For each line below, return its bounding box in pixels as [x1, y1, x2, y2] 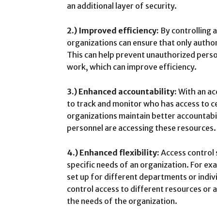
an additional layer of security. [67, 1, 177, 11]
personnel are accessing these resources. [67, 123, 216, 133]
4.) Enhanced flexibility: [67, 148, 159, 158]
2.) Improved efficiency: [67, 26, 160, 36]
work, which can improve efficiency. [67, 62, 197, 72]
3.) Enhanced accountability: [67, 87, 178, 97]
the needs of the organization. [67, 196, 177, 206]
